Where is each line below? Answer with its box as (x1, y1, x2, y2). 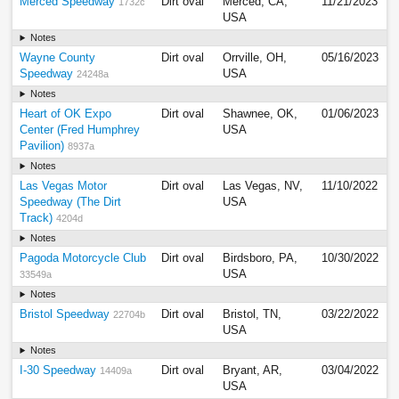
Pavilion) (20, 140, 65, 153)
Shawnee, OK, (223, 108, 298, 121)
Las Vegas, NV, (223, 180, 304, 193)
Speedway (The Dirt (20, 196, 122, 209)
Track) (20, 212, 53, 225)
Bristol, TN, (223, 308, 282, 322)
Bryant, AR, (223, 364, 283, 378)
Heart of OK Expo (20, 108, 112, 121)
